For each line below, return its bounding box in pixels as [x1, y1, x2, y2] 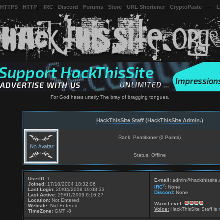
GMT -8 [53, 208, 71, 214]
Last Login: [28, 187, 55, 192]
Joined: [28, 181, 46, 187]
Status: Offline [133, 152, 166, 158]
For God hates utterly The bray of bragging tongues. [51, 94, 169, 100]
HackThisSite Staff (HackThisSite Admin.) [96, 117, 203, 123]
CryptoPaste [170, 4, 202, 10]
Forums [83, 4, 103, 10]
